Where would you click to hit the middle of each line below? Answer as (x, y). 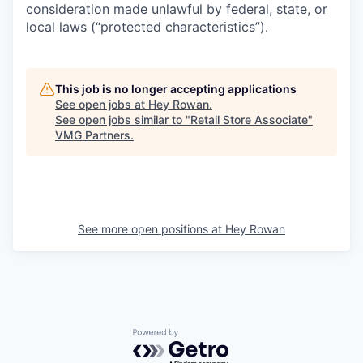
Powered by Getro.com (203, 337)
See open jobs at (102, 105)
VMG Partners (93, 135)
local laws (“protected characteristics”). (147, 27)
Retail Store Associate (249, 120)
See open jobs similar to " (123, 120)
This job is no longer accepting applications (176, 89)
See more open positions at (152, 229)
